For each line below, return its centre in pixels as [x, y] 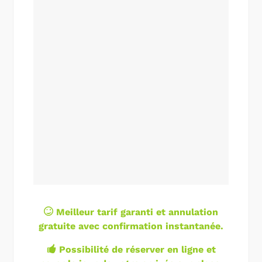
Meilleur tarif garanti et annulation [136, 212]
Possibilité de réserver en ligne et [136, 249]
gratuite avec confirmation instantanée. [131, 226]
